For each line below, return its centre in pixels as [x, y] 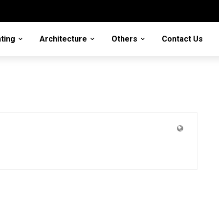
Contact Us [182, 39]
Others [124, 39]
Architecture [63, 39]
